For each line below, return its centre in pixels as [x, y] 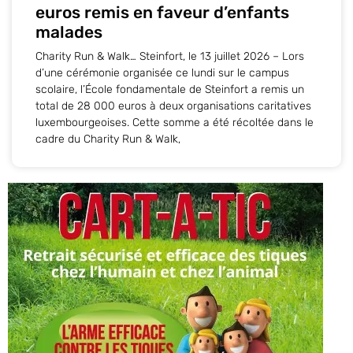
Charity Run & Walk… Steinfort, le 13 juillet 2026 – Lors [170, 56]
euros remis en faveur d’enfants [162, 12]
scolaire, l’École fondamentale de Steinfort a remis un [170, 89]
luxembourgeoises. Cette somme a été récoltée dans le [175, 122]
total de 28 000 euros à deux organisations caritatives [173, 106]
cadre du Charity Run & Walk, [108, 139]
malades [69, 32]
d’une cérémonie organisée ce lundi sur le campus [162, 72]
